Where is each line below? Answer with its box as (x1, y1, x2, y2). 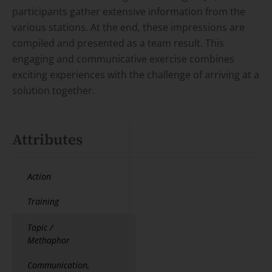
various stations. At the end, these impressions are (12, 20, 245, 34)
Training (27, 195, 59, 207)
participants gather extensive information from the (12, 4, 245, 18)
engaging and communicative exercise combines (12, 52, 234, 66)
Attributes (12, 129, 83, 149)
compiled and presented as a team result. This (12, 36, 224, 50)
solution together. (12, 83, 95, 97)
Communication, (27, 259, 89, 271)
